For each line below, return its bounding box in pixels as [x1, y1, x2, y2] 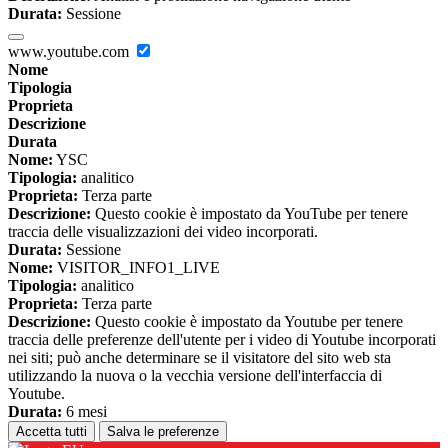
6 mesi [62, 403, 107, 421]
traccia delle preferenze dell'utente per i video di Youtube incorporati [8, 331, 436, 349]
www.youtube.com [8, 43, 133, 61]
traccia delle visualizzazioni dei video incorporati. [8, 223, 318, 241]
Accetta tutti [16, 424, 87, 440]
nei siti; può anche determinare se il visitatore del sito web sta [8, 349, 391, 367]
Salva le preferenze [107, 424, 219, 440]
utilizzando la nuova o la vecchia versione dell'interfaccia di [8, 367, 382, 385]
